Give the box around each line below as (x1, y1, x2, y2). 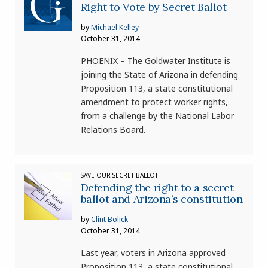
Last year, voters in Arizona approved (80, 247, 226, 259)
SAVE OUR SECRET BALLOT (80, 171, 158, 180)
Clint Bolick (90, 214, 128, 225)
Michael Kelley (90, 22, 139, 33)
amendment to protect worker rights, (80, 96, 228, 108)
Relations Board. (80, 124, 145, 136)
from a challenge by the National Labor (80, 110, 234, 122)
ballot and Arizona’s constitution (80, 192, 243, 206)
